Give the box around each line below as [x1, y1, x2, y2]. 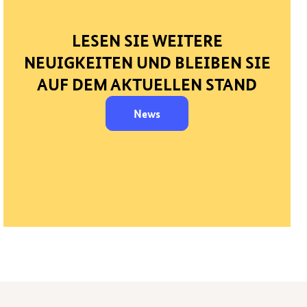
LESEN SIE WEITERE [71, 30, 223, 51]
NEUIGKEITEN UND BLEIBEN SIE [23, 52, 271, 73]
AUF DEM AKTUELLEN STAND [37, 74, 258, 95]
